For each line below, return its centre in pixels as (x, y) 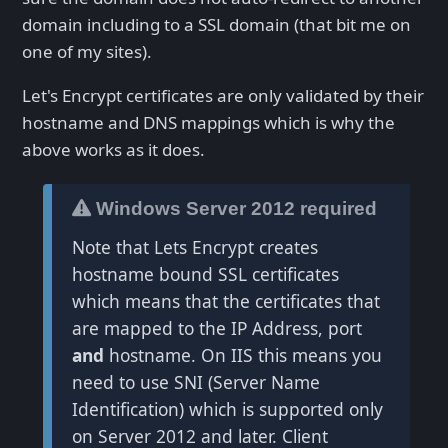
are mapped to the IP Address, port (216, 327)
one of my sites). (87, 52)
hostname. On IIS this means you (242, 354)
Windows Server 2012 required (233, 209)
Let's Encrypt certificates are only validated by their (223, 96)
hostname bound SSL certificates (205, 273)
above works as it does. (113, 150)
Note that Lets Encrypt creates (194, 246)
